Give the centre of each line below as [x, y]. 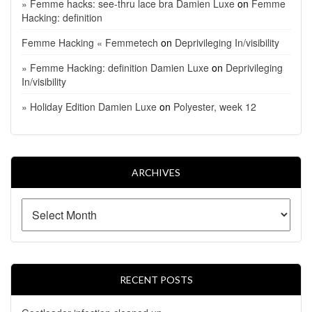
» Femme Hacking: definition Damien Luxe [115, 67]
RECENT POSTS [156, 279]
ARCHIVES [156, 172]
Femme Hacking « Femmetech [90, 42]
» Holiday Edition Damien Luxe [89, 106]
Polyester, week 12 [215, 106]
